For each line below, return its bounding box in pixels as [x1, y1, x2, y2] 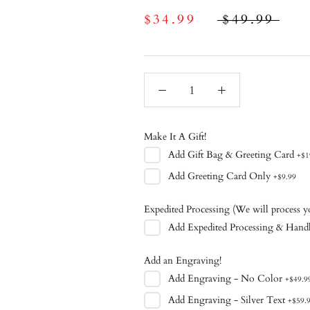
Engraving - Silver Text [187, 293, 285, 307]
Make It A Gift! [143, 129, 206, 143]
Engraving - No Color [187, 271, 282, 285]
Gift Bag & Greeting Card [187, 147, 294, 161]
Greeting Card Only [187, 169, 271, 183]
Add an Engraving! [143, 253, 221, 267]
